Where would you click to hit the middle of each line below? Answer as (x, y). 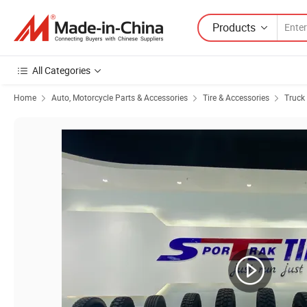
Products (234, 27)
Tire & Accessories (236, 97)
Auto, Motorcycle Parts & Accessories (120, 97)
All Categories (61, 70)
